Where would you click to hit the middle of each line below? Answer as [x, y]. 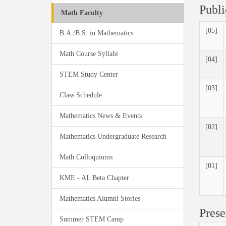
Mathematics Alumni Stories [100, 198]
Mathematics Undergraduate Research [113, 136]
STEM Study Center [89, 74]
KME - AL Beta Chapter [94, 178]
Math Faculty [82, 13]
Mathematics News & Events [101, 116]
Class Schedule [81, 95]
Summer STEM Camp [92, 219]
